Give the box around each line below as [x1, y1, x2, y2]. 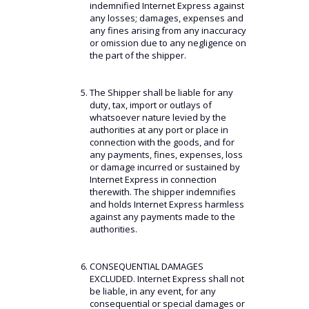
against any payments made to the [89, 210, 235, 223]
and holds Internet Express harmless [89, 198, 244, 210]
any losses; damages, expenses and [89, 12, 243, 24]
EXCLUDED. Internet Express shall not [89, 272, 244, 285]
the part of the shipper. [89, 49, 186, 61]
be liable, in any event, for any [89, 285, 216, 297]
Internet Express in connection [89, 173, 217, 186]
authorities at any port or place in [89, 123, 228, 136]
